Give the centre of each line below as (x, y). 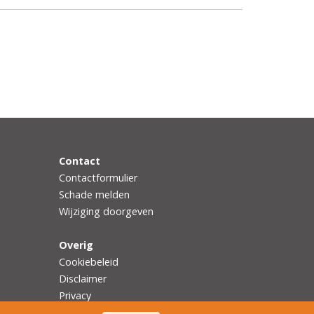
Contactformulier (98, 177)
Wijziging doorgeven (106, 211)
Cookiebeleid (88, 261)
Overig (76, 245)
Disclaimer (82, 278)
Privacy (75, 295)
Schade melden (94, 194)
